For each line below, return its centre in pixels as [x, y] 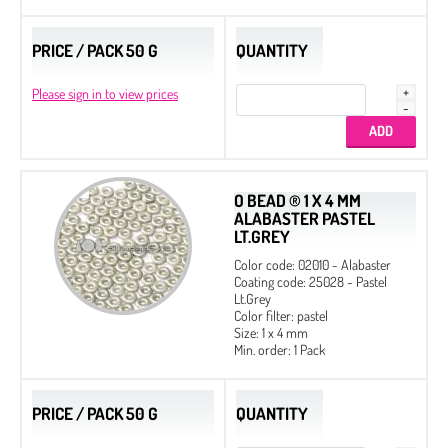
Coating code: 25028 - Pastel [310, 281]
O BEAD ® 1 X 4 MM [297, 200]
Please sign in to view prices [105, 93]
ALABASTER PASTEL [304, 218]
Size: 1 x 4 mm [271, 332]
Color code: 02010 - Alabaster [312, 264]
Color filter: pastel [281, 315]
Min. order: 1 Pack [279, 349]
